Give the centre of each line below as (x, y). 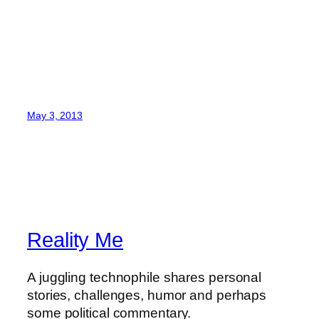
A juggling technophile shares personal (145, 277)
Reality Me (75, 240)
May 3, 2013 (55, 116)
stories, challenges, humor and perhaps (147, 295)
